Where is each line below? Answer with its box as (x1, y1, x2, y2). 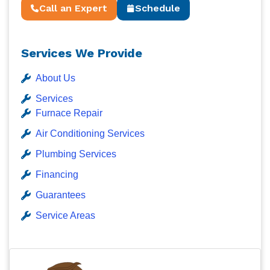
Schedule (135, 2, 180, 14)
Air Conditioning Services (36, 128, 145, 139)
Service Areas (36, 210, 95, 221)
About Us (36, 73, 75, 83)
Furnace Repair (36, 108, 102, 118)
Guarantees (36, 190, 86, 200)
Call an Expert (39, 2, 107, 14)
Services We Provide (21, 46, 142, 60)
